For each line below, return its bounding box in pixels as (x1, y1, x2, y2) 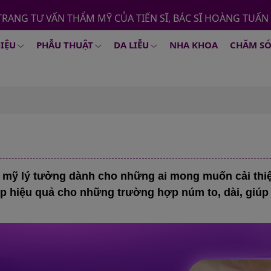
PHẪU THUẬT (36, 39, 93, 51)
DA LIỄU (113, 39, 149, 51)
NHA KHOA (169, 39, 218, 51)
